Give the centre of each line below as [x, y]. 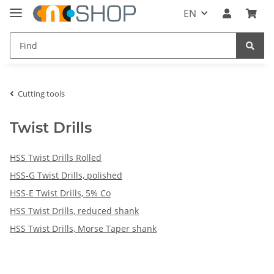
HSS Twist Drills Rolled [56, 157]
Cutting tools [41, 93]
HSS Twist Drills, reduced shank [74, 210]
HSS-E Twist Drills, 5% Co [60, 193]
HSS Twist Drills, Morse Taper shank [83, 228]
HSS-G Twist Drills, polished [66, 175]
